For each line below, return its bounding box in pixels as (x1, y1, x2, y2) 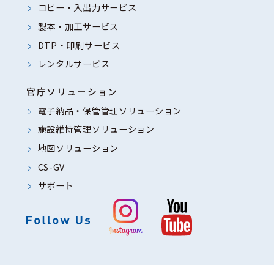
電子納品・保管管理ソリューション (37, 104, 182, 117)
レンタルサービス (37, 57, 110, 70)
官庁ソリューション (26, 84, 118, 98)
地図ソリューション (37, 141, 119, 154)
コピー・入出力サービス (37, 1, 137, 14)
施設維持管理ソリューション (37, 123, 155, 136)
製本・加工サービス (37, 20, 119, 32)
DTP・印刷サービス (37, 39, 120, 51)
